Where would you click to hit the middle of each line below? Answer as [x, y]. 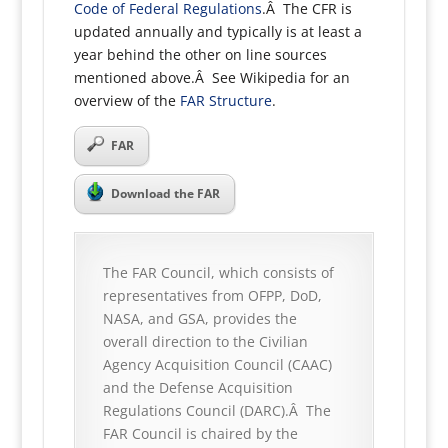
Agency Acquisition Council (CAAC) [217, 364]
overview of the [126, 100]
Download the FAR [165, 193]
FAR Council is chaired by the [200, 433]
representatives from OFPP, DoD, [212, 295]
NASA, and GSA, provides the [199, 318]
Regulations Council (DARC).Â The [216, 410]
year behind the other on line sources [200, 54]
